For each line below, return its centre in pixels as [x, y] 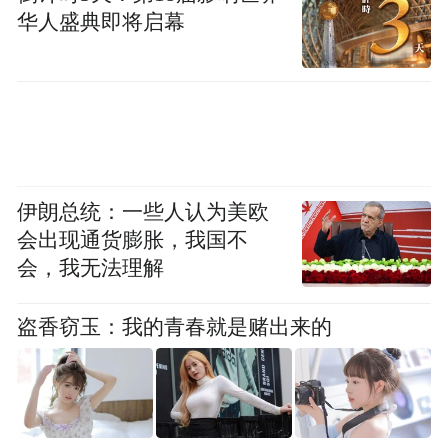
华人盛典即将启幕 [101, 22]
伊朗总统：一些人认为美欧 [143, 212]
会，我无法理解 [91, 268]
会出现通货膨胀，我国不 [133, 240]
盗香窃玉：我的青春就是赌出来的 [175, 327]
